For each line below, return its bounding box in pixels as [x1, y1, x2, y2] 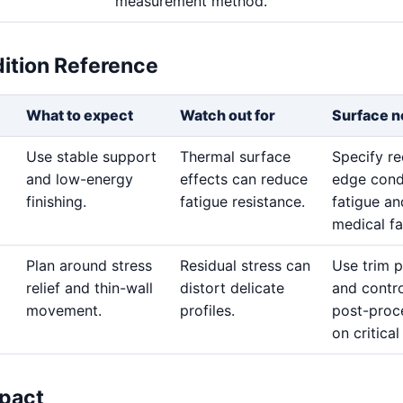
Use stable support [26, 147, 157, 166]
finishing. [26, 192, 86, 210]
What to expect [26, 105, 133, 124]
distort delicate [180, 278, 284, 297]
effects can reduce [180, 169, 308, 188]
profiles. [180, 300, 235, 319]
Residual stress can [180, 255, 310, 274]
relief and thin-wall [26, 278, 153, 297]
